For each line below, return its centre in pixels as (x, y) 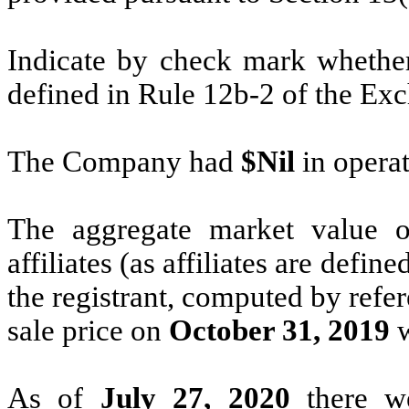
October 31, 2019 (279, 330)
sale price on (88, 330)
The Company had (124, 161)
